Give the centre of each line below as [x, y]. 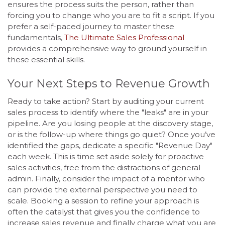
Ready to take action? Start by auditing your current [106, 101]
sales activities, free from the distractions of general [104, 167]
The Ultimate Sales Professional [124, 38]
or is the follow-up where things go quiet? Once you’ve [111, 134]
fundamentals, [36, 38]
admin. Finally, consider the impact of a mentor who [106, 178]
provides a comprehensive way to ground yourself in [107, 49]
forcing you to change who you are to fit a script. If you [111, 16]
